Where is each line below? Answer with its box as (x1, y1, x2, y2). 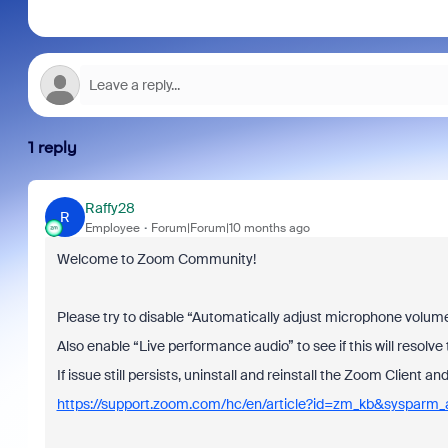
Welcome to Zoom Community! (56, 250, 256, 268)
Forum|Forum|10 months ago (150, 219, 310, 236)
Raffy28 (84, 198, 135, 217)
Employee (84, 219, 140, 236)
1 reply (27, 138, 77, 157)
